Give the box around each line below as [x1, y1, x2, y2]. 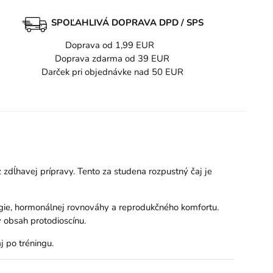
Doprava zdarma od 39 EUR [55, 52, 169, 65]
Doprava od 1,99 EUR [65, 39, 159, 52]
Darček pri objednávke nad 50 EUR [41, 66, 183, 79]
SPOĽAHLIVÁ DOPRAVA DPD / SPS [51, 16, 204, 29]
